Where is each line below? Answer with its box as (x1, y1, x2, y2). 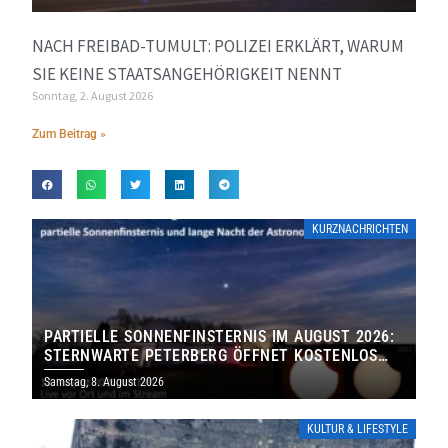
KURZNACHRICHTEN (311, 222, 408, 237)
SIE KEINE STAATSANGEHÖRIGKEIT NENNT (32, 63, 343, 86)
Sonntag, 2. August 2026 (32, 88, 154, 104)
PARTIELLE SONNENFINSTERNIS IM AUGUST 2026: (44, 327, 395, 347)
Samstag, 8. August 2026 (44, 375, 165, 390)
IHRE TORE (44, 365, 121, 385)
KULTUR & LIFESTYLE (306, 422, 408, 437)
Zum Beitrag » (32, 127, 107, 142)
